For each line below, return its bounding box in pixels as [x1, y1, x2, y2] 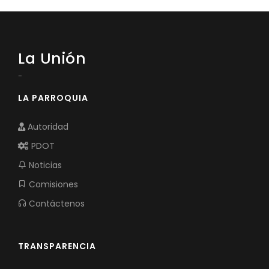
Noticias [26, 159, 62, 171]
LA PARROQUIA [18, 92, 88, 104]
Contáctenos [26, 198, 85, 210]
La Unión [18, 48, 86, 69]
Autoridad [25, 121, 68, 133]
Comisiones [26, 178, 78, 190]
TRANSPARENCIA [18, 240, 96, 252]
